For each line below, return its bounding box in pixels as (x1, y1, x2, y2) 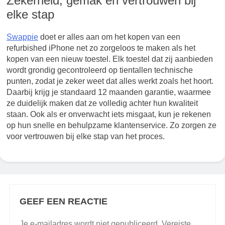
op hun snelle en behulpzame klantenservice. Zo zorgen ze (7, 121, 216, 130)
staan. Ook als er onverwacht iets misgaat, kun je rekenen (7, 110, 211, 119)
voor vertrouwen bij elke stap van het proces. (7, 132, 165, 141)
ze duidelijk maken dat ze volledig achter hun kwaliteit (7, 99, 198, 108)
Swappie (7, 33, 38, 42)
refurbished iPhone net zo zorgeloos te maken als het (7, 44, 195, 53)
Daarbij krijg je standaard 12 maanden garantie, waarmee (7, 88, 211, 97)
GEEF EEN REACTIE (20, 196, 107, 207)
